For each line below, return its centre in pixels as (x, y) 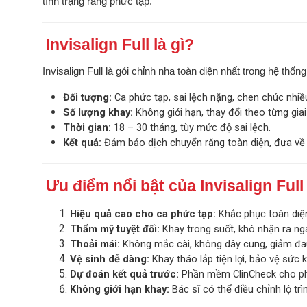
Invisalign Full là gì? (120, 45)
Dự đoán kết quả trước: (124, 274)
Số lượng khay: (98, 113)
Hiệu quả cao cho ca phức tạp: (143, 214)
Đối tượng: (87, 98)
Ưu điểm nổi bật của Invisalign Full (175, 186)
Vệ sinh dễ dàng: (110, 259)
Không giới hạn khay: (120, 290)
